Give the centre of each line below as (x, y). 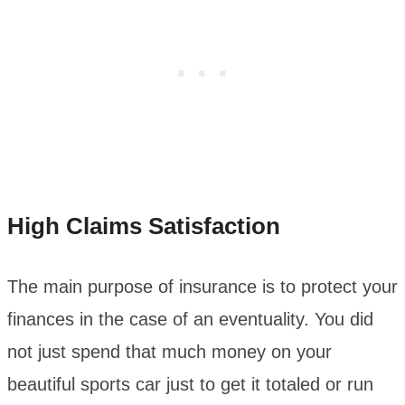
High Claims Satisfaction (144, 226)
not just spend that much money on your (170, 352)
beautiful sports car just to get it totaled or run (190, 385)
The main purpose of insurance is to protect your (202, 287)
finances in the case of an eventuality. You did (190, 320)
